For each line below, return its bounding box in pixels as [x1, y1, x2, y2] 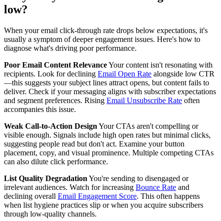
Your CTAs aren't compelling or [97, 122, 198, 131]
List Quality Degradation [4, 174, 87, 183]
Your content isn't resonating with [107, 61, 213, 70]
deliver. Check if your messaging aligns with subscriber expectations [4, 87, 216, 96]
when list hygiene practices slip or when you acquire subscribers [4, 201, 203, 210]
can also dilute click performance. [4, 157, 108, 166]
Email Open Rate [98, 70, 151, 78]
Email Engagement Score [58, 192, 137, 201]
